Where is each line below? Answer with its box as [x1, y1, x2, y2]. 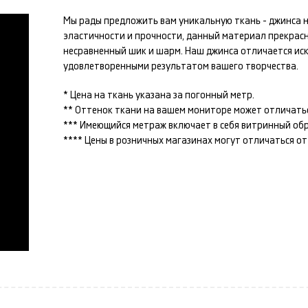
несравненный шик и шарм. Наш [63, 46, 206, 56]
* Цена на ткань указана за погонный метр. [63, 90, 254, 100]
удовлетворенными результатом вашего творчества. [63, 61, 298, 71]
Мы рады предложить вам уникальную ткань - [63, 16, 269, 26]
